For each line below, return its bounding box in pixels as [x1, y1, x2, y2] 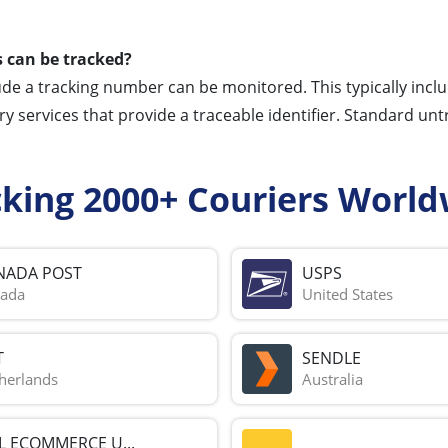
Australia [301, 369, 363, 390]
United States [301, 284, 393, 305]
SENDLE [301, 347, 361, 370]
